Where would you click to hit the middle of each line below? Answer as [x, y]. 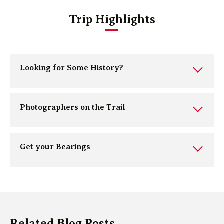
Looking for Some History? [72, 68]
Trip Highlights [112, 19]
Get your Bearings [55, 147]
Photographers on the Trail [73, 107]
